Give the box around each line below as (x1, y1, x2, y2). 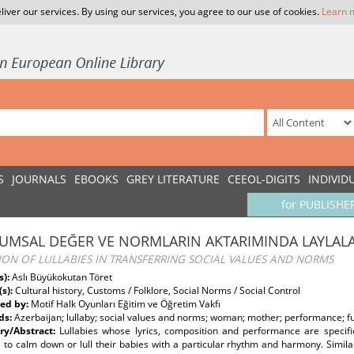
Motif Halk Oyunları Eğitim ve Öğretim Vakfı (31, 297, 220, 311)
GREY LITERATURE (126, 171, 220, 186)
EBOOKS (74, 171, 119, 186)
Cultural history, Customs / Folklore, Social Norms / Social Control (15, 284, 300, 297)
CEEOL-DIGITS (228, 171, 300, 186)
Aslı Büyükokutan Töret (12, 270, 112, 284)
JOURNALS (12, 171, 66, 186)
